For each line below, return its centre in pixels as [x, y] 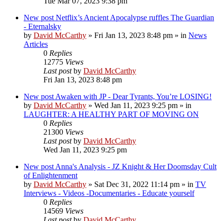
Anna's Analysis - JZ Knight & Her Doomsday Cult [136, 166]
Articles [36, 44]
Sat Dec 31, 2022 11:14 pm [137, 184]
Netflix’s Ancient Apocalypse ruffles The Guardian [135, 17]
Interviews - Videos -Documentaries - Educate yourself [109, 193]
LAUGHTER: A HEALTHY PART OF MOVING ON [111, 114]
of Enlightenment [51, 175]
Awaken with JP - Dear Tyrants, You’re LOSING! [133, 96]
